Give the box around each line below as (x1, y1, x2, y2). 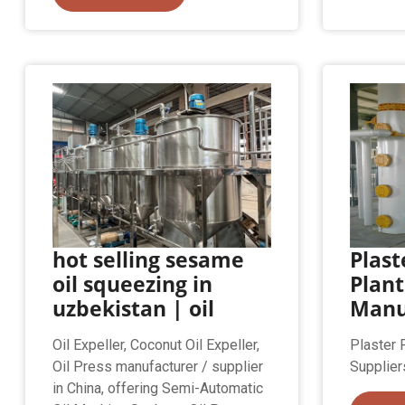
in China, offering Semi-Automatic (52, 380, 264, 398)
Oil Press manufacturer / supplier (52, 358, 264, 376)
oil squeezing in (52, 269, 213, 299)
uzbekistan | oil (52, 294, 215, 324)
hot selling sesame (52, 245, 245, 275)
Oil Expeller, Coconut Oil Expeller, (52, 336, 260, 354)
